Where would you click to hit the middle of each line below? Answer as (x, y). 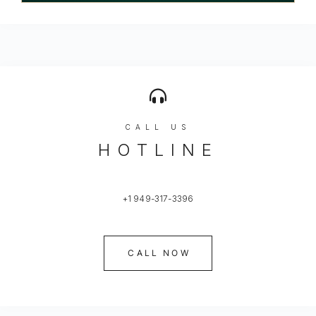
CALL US (158, 127)
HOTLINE (158, 150)
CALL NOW (159, 253)
